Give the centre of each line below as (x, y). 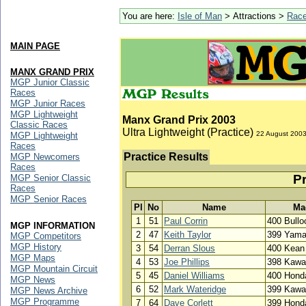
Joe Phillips (187, 262)
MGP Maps (33, 258)
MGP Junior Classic (50, 82)
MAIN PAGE (35, 46)
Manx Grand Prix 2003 (179, 120)
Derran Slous (190, 248)
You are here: (150, 16)
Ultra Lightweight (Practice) (189, 132)
